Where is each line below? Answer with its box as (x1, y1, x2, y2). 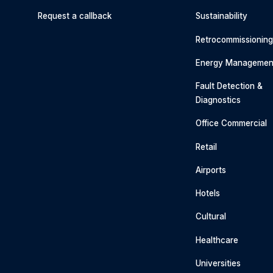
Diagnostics (196, 95, 241, 105)
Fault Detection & (196, 81, 263, 91)
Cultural (196, 211, 227, 222)
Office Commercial (196, 118, 268, 129)
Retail (196, 141, 218, 152)
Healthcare (196, 235, 239, 245)
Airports (196, 165, 227, 175)
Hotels (196, 188, 221, 199)
